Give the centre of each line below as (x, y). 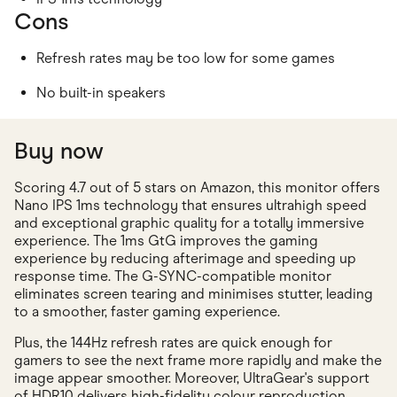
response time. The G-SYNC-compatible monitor (173, 276)
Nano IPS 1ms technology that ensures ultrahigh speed (191, 206)
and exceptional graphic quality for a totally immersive (189, 223)
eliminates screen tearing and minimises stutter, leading (194, 294)
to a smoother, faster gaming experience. (147, 312)
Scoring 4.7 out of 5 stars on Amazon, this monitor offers (197, 188)
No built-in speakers (101, 93)
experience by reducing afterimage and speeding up (185, 259)
